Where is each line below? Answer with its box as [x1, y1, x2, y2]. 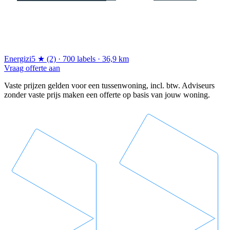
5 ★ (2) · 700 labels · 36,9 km [31, 54, 129, 63]
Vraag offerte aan [4, 63, 60, 72]
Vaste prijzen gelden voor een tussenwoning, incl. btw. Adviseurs [4, 81, 215, 90]
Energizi [4, 54, 31, 63]
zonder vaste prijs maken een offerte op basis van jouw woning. [4, 90, 210, 99]
